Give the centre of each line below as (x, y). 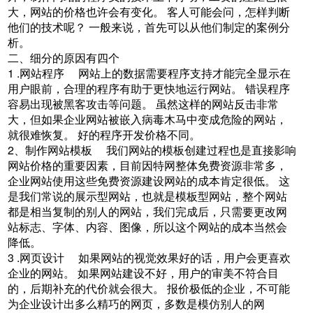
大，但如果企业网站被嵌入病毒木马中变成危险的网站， (148, 119)
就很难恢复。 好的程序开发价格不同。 (111, 134)
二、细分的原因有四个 (71, 58)
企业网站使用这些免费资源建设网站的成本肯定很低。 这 (149, 181)
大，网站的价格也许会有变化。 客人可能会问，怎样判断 (149, 12)
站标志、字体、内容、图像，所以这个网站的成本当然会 (148, 227)
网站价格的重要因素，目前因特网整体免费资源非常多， (148, 165)
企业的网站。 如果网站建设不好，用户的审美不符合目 (144, 273)
